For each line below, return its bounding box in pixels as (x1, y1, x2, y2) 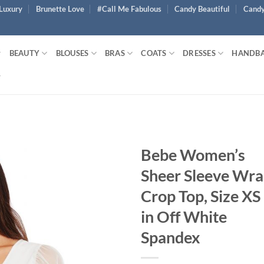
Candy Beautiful (174, 4, 230, 14)
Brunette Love (35, 4, 84, 14)
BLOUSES (55, 48, 89, 58)
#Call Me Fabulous (97, 4, 161, 14)
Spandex (141, 227, 200, 247)
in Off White (141, 207, 227, 226)
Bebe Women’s (141, 145, 245, 164)
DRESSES (183, 48, 216, 58)
